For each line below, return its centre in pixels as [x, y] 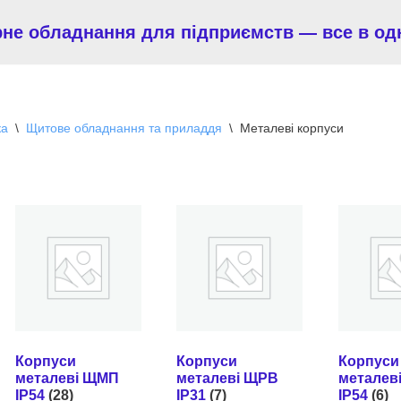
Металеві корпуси [291, 128]
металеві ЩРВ [228, 379]
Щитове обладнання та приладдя [124, 128]
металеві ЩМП [67, 379]
